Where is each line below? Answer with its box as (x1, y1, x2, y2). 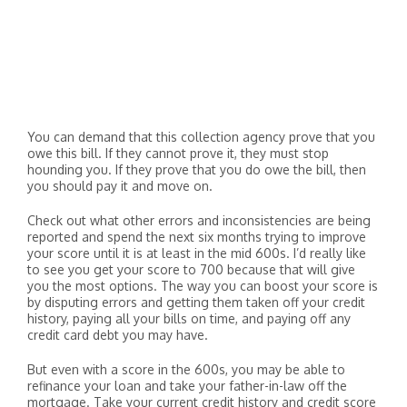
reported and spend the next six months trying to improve (27, 229, 366, 244)
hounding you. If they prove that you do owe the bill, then (27, 162, 366, 177)
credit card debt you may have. (27, 327, 208, 342)
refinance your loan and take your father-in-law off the (27, 378, 347, 393)
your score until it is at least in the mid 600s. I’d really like (27, 245, 366, 261)
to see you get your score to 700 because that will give (27, 262, 355, 277)
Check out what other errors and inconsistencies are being (27, 213, 371, 228)
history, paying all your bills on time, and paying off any (27, 311, 351, 326)
